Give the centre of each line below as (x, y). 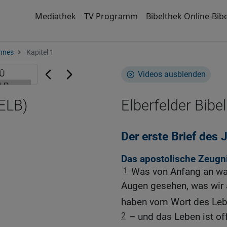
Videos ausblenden (172, 74)
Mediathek (55, 16)
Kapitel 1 (39, 52)
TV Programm (111, 16)
